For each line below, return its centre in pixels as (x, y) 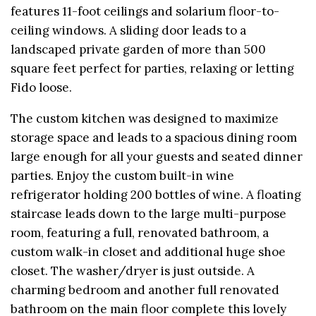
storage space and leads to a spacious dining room (154, 137)
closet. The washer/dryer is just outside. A (133, 271)
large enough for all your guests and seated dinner (157, 156)
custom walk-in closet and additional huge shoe (148, 251)
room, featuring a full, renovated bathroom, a (140, 232)
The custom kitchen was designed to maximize (145, 118)
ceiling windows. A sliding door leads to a (128, 30)
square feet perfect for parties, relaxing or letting (152, 68)
